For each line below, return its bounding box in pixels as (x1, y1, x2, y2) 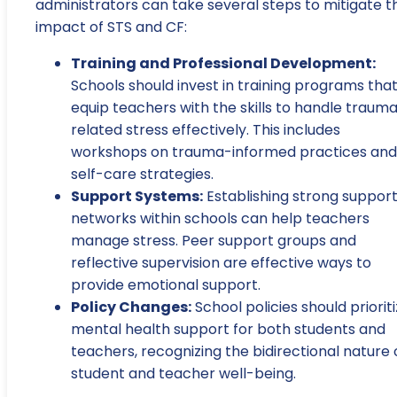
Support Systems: (71, 186, 203, 207)
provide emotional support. (71, 275, 261, 296)
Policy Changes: (71, 297, 191, 318)
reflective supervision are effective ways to (71, 253, 371, 274)
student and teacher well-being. (71, 363, 296, 385)
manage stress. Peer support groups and (71, 230, 356, 252)
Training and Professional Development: (71, 53, 376, 74)
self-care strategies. (71, 164, 214, 185)
